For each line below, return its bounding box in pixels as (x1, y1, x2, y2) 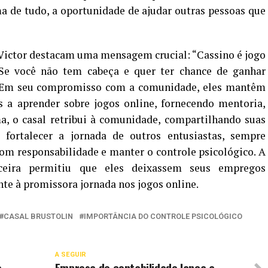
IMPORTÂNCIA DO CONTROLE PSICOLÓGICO (84, 211, 242, 221)
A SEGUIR (54, 250, 86, 258)
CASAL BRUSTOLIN (4, 211, 73, 221)
